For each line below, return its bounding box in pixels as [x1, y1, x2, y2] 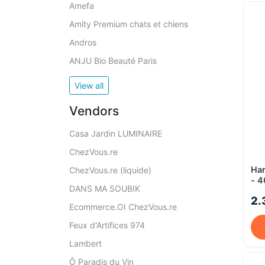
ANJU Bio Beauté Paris [69, 56, 157, 66]
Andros [69, 37, 96, 47]
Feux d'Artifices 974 [69, 220, 145, 230]
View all [75, 80, 104, 91]
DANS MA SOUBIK [69, 183, 140, 193]
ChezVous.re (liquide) [69, 165, 151, 175]
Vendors [69, 104, 119, 118]
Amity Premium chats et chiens [69, 19, 188, 29]
